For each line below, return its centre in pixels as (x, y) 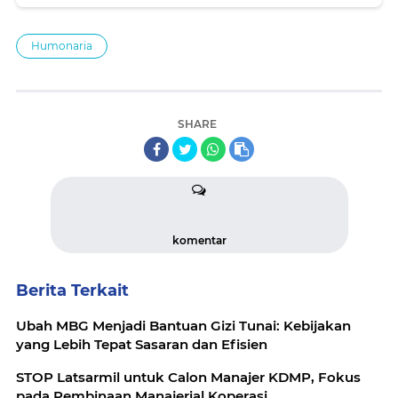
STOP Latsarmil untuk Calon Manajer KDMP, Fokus (188, 377)
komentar (199, 240)
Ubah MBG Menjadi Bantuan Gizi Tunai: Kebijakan (183, 326)
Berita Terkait (72, 291)
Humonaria (62, 46)
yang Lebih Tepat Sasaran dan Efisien (142, 344)
